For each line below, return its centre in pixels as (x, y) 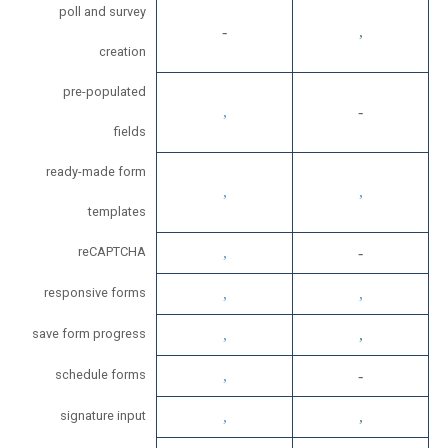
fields (130, 132)
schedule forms (100, 375)
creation (122, 52)
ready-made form (96, 172)
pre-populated (104, 92)
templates (117, 212)
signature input (103, 416)
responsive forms (95, 293)
